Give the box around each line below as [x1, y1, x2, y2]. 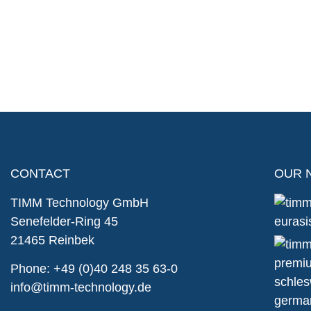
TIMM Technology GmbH [10, 195, 149, 210]
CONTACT [10, 166, 70, 180]
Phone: [10, 262, 53, 276]
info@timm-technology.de [10, 280, 151, 295]
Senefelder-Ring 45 [10, 214, 118, 228]
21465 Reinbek [10, 233, 94, 247]
